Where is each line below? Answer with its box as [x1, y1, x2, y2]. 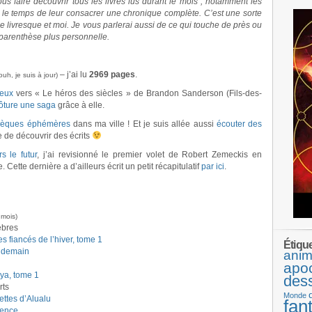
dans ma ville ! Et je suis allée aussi [70, 119, 217, 129]
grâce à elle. [56, 100, 104, 110]
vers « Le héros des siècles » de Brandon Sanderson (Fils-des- [13, 88, 263, 98]
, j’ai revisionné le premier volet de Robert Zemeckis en [37, 150, 263, 159]
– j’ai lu [58, 70, 89, 79]
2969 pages [89, 70, 135, 79]
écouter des [216, 119, 263, 129]
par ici [201, 162, 224, 171]
